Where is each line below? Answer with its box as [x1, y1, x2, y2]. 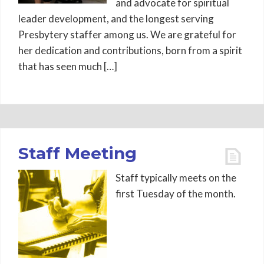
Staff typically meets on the [115, 171, 236, 184]
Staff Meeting [18, 143, 137, 163]
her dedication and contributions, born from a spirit [18, 44, 242, 57]
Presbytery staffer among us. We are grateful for [18, 28, 236, 41]
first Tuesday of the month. [115, 187, 236, 200]
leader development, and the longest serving [18, 12, 214, 25]
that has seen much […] [18, 60, 117, 72]
